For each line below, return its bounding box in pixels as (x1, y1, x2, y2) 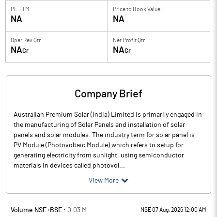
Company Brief (75, 89, 142, 99)
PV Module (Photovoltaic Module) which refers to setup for (14, 142, 184, 149)
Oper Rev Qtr (11, 37, 41, 43)
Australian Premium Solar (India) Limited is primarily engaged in (14, 111, 202, 118)
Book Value (133, 6, 160, 12)
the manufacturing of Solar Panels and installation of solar (14, 122, 185, 128)
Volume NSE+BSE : (11, 207, 67, 214)
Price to (113, 6, 132, 12)
